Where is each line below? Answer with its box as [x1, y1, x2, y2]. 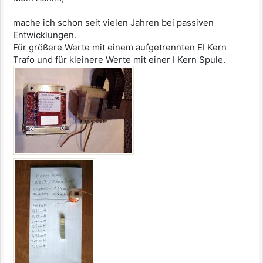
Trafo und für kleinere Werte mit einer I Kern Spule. [13, 54, 225, 66]
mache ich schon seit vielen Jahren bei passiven [13, 17, 214, 29]
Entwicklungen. [13, 29, 76, 41]
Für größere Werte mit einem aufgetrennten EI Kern [13, 42, 227, 53]
